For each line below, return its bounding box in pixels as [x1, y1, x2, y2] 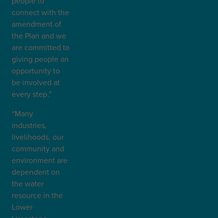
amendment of [12, 18, 61, 29]
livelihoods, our [12, 131, 64, 142]
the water [12, 178, 44, 189]
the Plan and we [12, 30, 66, 41]
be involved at [12, 77, 60, 88]
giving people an [12, 54, 69, 64]
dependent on [12, 166, 60, 177]
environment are [12, 155, 68, 165]
